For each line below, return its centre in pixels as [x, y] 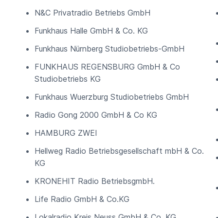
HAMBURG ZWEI [66, 133]
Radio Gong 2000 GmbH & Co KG [96, 115]
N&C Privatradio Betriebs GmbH [92, 13]
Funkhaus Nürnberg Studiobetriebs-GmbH [109, 49]
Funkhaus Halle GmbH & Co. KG [91, 31]
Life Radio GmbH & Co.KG [82, 199]
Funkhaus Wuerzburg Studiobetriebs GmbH [112, 97]
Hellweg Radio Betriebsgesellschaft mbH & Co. [119, 151]
